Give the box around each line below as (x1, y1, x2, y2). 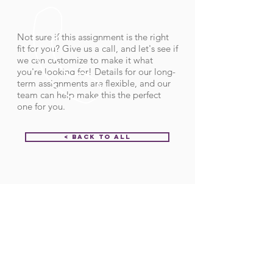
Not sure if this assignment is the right (17, 31, 169, 43)
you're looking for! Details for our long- (17, 66, 175, 77)
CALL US (40, 222, 65, 229)
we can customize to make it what (17, 54, 153, 66)
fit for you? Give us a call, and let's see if (17, 43, 178, 54)
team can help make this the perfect (17, 89, 161, 101)
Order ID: (104, 183, 142, 194)
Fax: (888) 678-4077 (40, 236, 93, 243)
